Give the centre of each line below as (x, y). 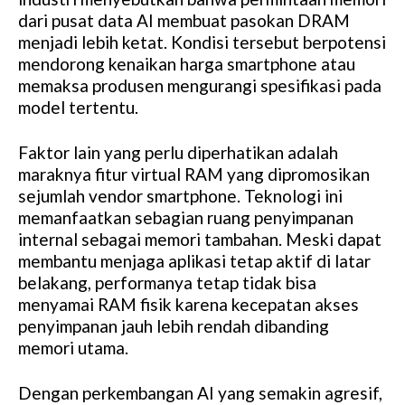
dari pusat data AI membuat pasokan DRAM (184, 20)
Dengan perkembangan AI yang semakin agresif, (200, 392)
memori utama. (73, 347)
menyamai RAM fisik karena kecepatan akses (188, 304)
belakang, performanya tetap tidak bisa (167, 282)
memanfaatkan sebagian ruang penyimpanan (186, 217)
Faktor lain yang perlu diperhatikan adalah (178, 152)
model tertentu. (78, 107)
